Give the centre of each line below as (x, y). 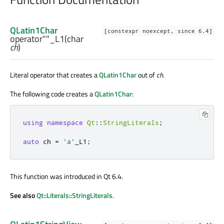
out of (146, 75)
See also (23, 195)
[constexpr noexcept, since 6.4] (158, 31)
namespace (65, 123)
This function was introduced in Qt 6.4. (66, 176)
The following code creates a (52, 94)
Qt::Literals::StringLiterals (74, 195)
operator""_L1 (37, 39)
